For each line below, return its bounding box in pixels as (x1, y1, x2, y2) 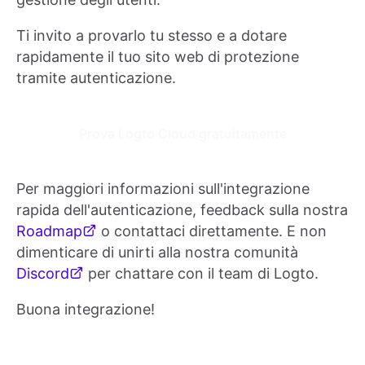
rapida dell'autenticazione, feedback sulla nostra (16, 200, 348, 218)
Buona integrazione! (16, 300, 155, 318)
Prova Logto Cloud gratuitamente (78, 125, 287, 142)
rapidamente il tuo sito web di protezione (16, 47, 299, 65)
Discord (16, 264, 69, 282)
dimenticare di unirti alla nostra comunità (16, 243, 298, 261)
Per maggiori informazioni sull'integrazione (16, 179, 310, 197)
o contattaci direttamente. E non (97, 222, 327, 240)
